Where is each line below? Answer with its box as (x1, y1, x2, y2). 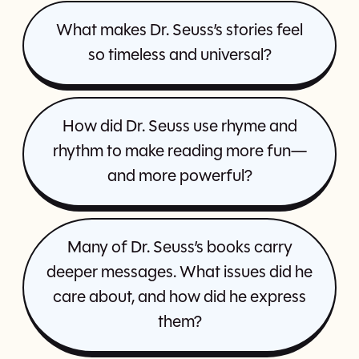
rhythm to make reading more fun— (52, 143, 307, 160)
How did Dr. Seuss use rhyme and (62, 118, 297, 135)
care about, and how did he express (53, 288, 306, 306)
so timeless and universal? (87, 46, 272, 64)
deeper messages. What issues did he (46, 264, 313, 281)
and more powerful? (107, 167, 252, 185)
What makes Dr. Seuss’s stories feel (56, 22, 303, 39)
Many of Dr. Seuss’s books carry (67, 239, 292, 256)
